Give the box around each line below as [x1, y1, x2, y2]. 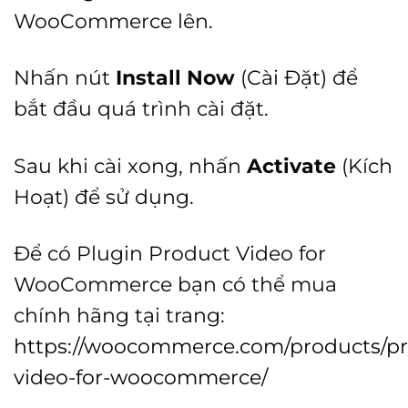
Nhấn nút [14, 66, 116, 90]
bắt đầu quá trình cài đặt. [14, 97, 269, 121]
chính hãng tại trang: [14, 302, 225, 327]
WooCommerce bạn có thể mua [14, 271, 337, 296]
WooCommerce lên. [14, 9, 213, 34]
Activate [247, 153, 336, 178]
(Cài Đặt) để [235, 66, 358, 90]
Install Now [116, 66, 235, 90]
